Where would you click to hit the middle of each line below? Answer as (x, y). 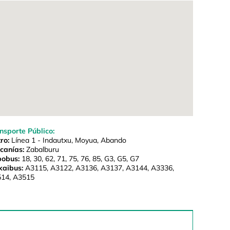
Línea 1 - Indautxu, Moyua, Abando (68, 140)
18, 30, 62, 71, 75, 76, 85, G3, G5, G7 (79, 159)
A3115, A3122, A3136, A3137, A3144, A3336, (98, 168)
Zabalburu (41, 150)
